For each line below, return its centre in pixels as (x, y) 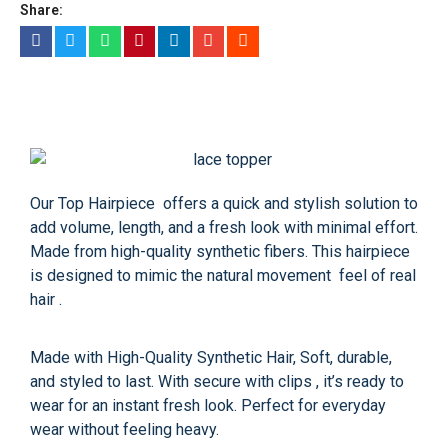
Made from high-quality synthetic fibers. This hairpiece (220, 251)
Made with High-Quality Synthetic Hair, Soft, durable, (211, 358)
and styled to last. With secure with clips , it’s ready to (217, 382)
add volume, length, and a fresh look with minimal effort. (224, 227)
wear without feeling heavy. (124, 430)
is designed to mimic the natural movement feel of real (223, 275)
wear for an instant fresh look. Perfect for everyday (208, 406)
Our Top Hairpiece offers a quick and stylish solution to (224, 203)
